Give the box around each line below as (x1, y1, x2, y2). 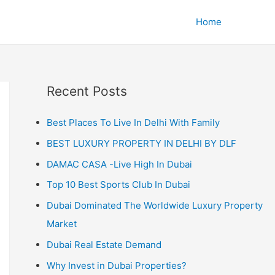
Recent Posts (47, 83, 127, 99)
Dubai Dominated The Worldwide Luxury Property (47, 199, 263, 211)
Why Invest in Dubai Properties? (47, 259, 187, 271)
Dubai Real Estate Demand (47, 238, 161, 250)
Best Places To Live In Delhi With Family (47, 117, 220, 128)
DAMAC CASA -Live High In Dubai (47, 158, 192, 170)
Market (47, 218, 77, 230)
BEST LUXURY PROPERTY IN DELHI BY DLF (47, 137, 236, 149)
